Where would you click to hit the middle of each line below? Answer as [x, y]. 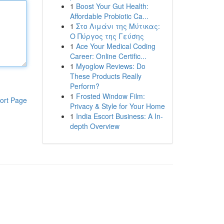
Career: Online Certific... [108, 56]
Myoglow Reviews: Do [110, 66]
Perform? [84, 86]
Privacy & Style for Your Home [117, 106]
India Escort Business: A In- [119, 116]
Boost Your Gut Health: [112, 6]
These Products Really [105, 76]
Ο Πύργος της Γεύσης [107, 36]
